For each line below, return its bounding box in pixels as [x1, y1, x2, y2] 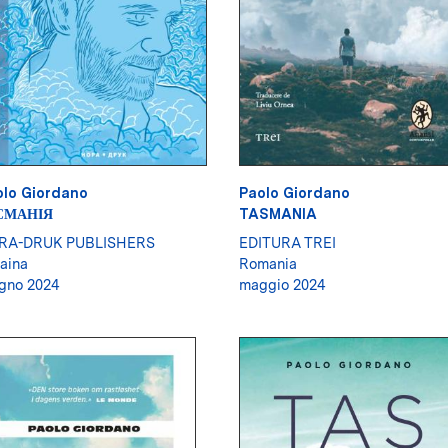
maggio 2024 [239, 276, 326, 294]
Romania [239, 255, 297, 273]
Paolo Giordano [239, 184, 350, 202]
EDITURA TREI [239, 234, 336, 252]
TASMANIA [239, 205, 317, 223]
